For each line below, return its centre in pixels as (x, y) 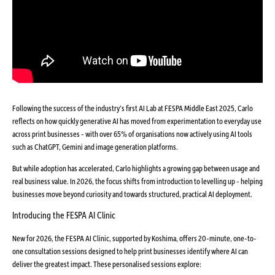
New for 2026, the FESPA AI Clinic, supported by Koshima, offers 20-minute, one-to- (134, 238)
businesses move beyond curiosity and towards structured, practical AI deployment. (132, 193)
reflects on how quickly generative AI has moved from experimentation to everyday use (137, 120)
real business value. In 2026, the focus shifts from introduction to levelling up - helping (137, 180)
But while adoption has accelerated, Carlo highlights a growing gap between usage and (136, 168)
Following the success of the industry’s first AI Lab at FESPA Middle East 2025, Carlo (133, 107)
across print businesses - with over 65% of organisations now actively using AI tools (132, 133)
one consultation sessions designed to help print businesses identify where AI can (130, 250)
